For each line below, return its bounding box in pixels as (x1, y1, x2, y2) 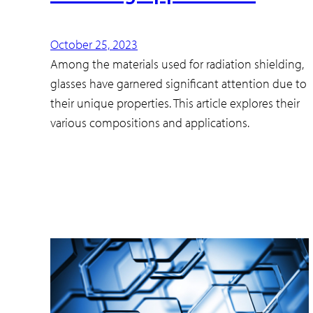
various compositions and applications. (50, 115, 249, 131)
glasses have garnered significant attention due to (50, 75, 307, 92)
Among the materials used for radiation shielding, (50, 56, 304, 73)
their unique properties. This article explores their (50, 95, 300, 112)
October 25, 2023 (50, 36, 138, 53)
